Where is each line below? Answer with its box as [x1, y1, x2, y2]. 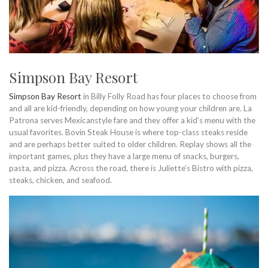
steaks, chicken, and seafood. [9, 175, 112, 185]
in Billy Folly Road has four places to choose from [83, 91, 257, 101]
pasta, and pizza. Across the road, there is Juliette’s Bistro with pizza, [9, 163, 253, 173]
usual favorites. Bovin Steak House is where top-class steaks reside [9, 127, 248, 137]
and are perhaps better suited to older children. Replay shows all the [9, 139, 251, 149]
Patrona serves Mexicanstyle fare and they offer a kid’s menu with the [9, 115, 255, 125]
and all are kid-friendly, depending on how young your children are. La [9, 103, 252, 113]
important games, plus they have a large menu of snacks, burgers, [9, 151, 239, 161]
